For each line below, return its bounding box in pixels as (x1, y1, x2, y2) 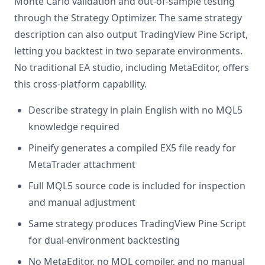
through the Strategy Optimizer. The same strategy (14, 11, 242, 24)
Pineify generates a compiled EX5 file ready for (28, 141, 236, 154)
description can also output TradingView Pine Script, (14, 28, 248, 41)
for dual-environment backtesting (28, 234, 180, 247)
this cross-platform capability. (14, 77, 147, 91)
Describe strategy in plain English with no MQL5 (28, 104, 243, 117)
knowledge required (28, 120, 119, 133)
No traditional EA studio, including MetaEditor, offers (14, 61, 249, 74)
